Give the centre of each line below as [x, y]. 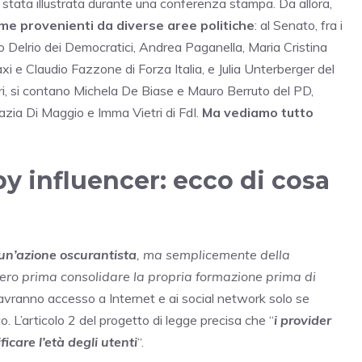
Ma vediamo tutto [256, 113]
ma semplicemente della [217, 255]
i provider [303, 320]
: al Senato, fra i [299, 25]
